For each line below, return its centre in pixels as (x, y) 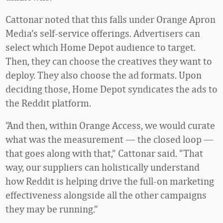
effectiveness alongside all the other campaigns (106, 195)
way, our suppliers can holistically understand (103, 167)
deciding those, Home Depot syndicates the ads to (111, 89)
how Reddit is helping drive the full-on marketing (110, 181)
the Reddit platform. (48, 103)
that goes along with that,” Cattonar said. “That (104, 153)
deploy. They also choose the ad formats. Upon (104, 75)
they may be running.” (52, 209)
